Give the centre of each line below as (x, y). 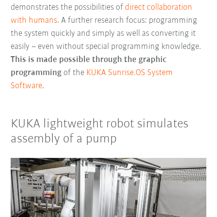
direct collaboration (159, 8)
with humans (34, 21)
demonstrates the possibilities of (68, 8)
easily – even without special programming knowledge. (106, 47)
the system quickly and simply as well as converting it (103, 34)
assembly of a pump (64, 139)
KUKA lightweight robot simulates (100, 124)
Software (27, 86)
